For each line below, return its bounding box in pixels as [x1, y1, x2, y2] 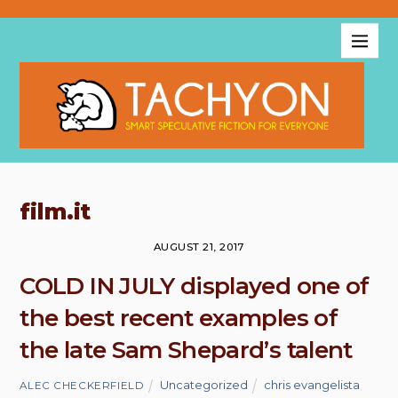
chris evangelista [264, 377, 361, 392]
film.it [20, 197, 90, 227]
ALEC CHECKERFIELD [20, 378, 145, 392]
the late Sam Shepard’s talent [20, 336, 353, 365]
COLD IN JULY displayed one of [20, 272, 370, 301]
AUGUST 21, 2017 [154, 241, 244, 254]
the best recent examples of [20, 304, 338, 333]
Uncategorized [159, 377, 248, 392]
